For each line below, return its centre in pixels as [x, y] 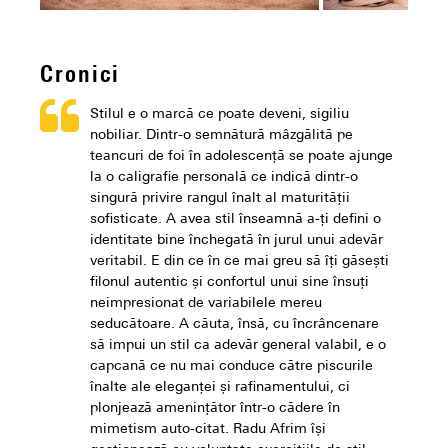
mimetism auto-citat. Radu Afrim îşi [208, 430]
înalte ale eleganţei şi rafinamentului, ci [220, 388]
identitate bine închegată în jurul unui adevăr [236, 241]
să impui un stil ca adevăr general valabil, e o [238, 346]
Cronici [80, 76]
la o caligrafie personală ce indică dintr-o [224, 178]
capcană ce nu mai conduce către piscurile [231, 367]
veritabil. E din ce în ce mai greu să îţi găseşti [239, 262]
